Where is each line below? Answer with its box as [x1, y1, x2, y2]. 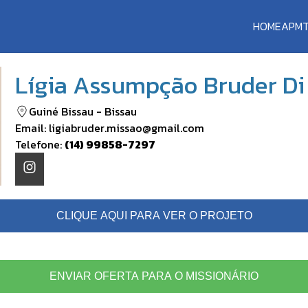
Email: [15, 119, 49, 136]
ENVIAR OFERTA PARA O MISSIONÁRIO [49, 269, 258, 282]
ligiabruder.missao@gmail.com [49, 119, 204, 136]
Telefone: [15, 135, 65, 153]
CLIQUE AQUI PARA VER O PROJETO [56, 209, 252, 221]
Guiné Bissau [29, 102, 93, 120]
